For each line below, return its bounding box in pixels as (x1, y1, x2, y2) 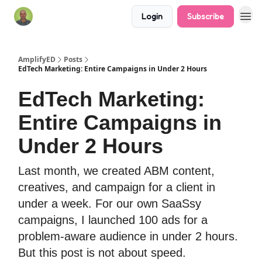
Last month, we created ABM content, (18, 164, 215, 177)
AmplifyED (18, 54, 56, 64)
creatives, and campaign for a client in (18, 181, 215, 194)
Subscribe (187, 11, 224, 21)
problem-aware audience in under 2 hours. (18, 230, 238, 243)
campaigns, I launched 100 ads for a (18, 213, 208, 226)
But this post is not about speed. (18, 246, 186, 259)
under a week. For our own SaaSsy (18, 197, 201, 210)
